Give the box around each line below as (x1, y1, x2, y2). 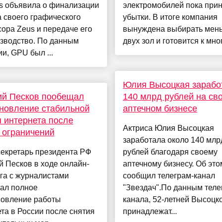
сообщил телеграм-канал (122, 171, 215, 180)
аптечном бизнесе (122, 104, 197, 114)
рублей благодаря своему (122, 148, 218, 157)
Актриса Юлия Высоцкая (122, 124, 214, 133)
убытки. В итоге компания (122, 13, 218, 22)
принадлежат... (122, 207, 177, 216)
